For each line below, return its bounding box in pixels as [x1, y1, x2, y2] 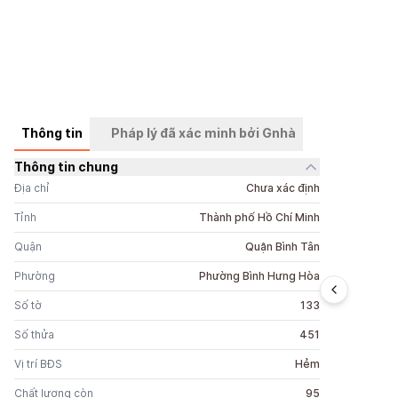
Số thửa [14, 328, 54, 341]
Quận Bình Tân [245, 240, 321, 253]
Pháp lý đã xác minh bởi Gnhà [111, 125, 296, 140]
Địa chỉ [14, 181, 50, 195]
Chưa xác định [246, 181, 321, 195]
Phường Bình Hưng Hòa [199, 269, 321, 283]
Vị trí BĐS [14, 357, 62, 370]
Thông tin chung [14, 159, 118, 174]
